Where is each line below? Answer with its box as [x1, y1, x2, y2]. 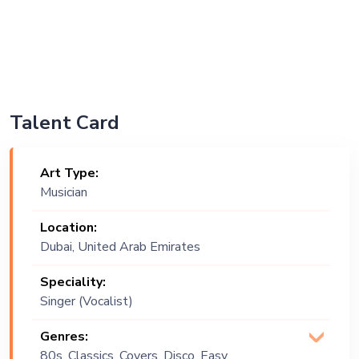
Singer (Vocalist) [40, 292, 133, 310]
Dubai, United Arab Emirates [40, 238, 200, 256]
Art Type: [40, 164, 99, 182]
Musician [40, 184, 87, 201]
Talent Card [10, 110, 119, 135]
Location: [40, 219, 97, 236]
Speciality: [40, 273, 106, 291]
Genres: [40, 328, 88, 345]
